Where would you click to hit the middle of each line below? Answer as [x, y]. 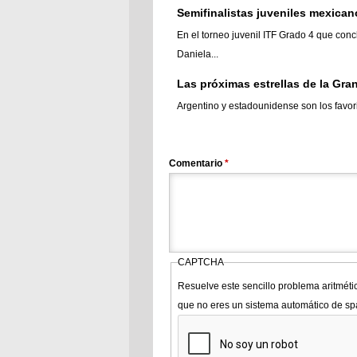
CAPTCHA [200, 262]
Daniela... [198, 54]
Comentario [197, 163]
